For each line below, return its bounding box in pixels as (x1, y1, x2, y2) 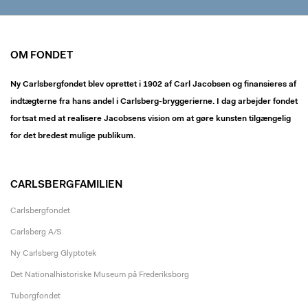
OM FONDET (10, 51, 73, 61)
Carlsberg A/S (10, 228, 62, 236)
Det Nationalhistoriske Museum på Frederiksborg (10, 271, 189, 279)
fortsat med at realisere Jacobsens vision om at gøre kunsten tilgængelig (10, 115, 291, 123)
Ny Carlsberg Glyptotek (10, 250, 96, 258)
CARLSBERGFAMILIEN (10, 180, 122, 190)
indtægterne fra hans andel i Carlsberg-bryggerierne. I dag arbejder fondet (10, 98, 298, 106)
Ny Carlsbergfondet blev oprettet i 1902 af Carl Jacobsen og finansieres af (10, 80, 296, 89)
